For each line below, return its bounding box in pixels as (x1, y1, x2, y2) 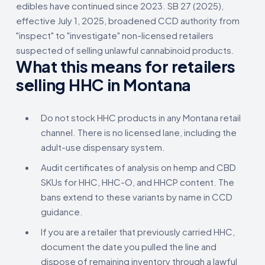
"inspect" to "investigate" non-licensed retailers (16, 29, 214, 41)
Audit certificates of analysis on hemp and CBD (41, 161, 236, 173)
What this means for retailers (16, 56, 236, 76)
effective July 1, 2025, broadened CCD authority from (16, 14, 240, 26)
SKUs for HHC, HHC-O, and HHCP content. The (41, 176, 234, 188)
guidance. (41, 205, 83, 217)
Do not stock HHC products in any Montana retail (41, 111, 241, 123)
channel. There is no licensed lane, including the (41, 126, 237, 138)
